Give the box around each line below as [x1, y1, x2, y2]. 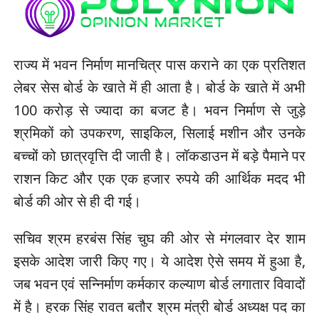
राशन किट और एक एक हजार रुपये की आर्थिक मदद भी [13, 168, 306, 188]
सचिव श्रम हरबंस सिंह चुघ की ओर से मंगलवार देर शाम [13, 228, 306, 248]
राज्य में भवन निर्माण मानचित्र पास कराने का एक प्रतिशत [13, 54, 306, 74]
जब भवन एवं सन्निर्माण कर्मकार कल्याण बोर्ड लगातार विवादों [13, 273, 306, 293]
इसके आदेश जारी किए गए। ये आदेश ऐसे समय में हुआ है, [13, 251, 306, 271]
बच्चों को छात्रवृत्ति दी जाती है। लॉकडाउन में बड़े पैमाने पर [13, 145, 306, 165]
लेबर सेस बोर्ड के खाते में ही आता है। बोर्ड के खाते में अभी [13, 77, 306, 97]
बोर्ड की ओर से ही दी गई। [13, 191, 141, 211]
